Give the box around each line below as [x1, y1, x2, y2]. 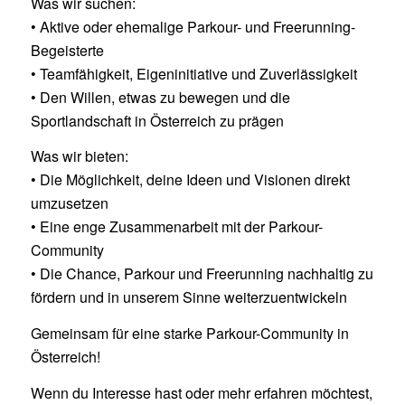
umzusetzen [30, 193, 108, 214]
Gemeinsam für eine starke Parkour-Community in [30, 322, 349, 344]
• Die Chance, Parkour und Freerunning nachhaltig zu [30, 263, 373, 285]
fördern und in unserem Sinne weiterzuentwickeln [30, 287, 347, 308]
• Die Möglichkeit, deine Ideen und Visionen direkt [30, 169, 350, 191]
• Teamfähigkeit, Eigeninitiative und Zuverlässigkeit [30, 62, 357, 84]
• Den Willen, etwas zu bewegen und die [30, 86, 290, 108]
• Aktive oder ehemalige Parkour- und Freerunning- [30, 15, 355, 37]
